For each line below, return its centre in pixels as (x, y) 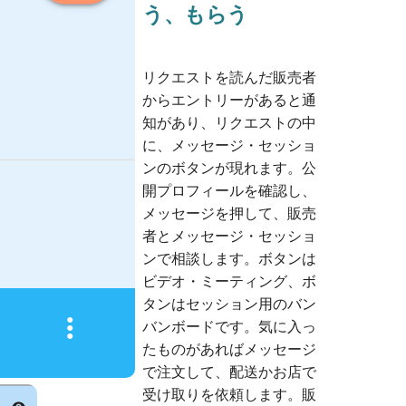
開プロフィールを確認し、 (229, 191)
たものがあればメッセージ (229, 350)
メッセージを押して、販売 (229, 214)
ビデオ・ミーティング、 (222, 282)
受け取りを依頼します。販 (229, 395)
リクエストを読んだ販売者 (229, 78)
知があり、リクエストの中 (229, 123)
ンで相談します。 (200, 259)
